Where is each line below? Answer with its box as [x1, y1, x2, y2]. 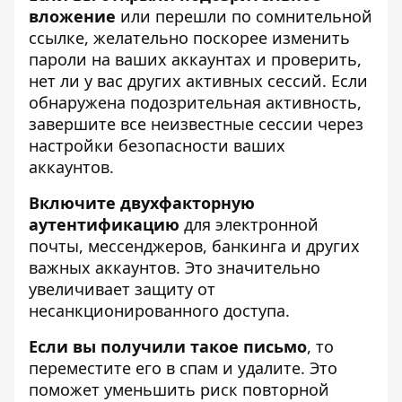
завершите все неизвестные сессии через [29, 113, 363, 135]
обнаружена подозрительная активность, [29, 92, 362, 114]
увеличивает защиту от [29, 278, 215, 301]
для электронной [179, 214, 319, 236]
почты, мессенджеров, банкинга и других [29, 235, 360, 258]
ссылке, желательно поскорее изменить [29, 27, 350, 49]
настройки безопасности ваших [29, 135, 285, 157]
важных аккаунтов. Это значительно [29, 257, 320, 279]
